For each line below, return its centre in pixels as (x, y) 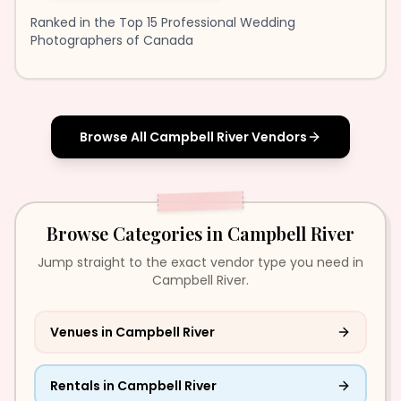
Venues (74, 332)
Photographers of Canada (112, 40)
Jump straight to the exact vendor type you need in (200, 262)
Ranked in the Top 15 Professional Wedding (163, 22)
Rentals (75, 386)
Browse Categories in (137, 233)
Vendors (278, 137)
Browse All (115, 137)
